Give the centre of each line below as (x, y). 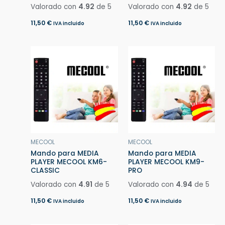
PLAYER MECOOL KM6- (69, 162)
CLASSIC (45, 171)
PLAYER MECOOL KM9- (166, 162)
